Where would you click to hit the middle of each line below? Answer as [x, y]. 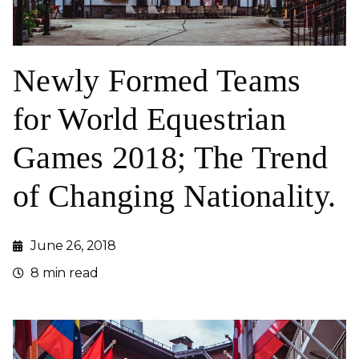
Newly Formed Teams [157, 80]
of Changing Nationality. [175, 196]
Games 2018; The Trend [171, 157]
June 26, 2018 [73, 245]
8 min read [65, 272]
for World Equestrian [149, 119]
